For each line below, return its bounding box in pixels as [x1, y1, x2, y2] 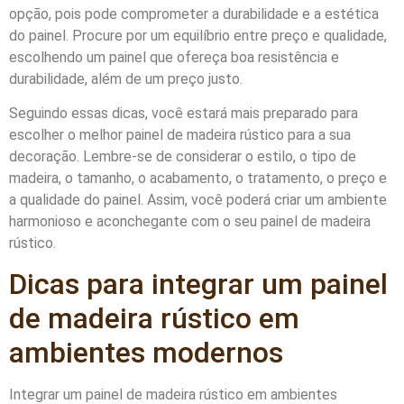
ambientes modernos [9, 335, 283, 371]
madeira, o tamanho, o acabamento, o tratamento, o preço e [9, 169, 387, 187]
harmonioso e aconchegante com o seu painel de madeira [9, 212, 371, 230]
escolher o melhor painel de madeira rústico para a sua [9, 125, 351, 143]
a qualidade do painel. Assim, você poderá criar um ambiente [9, 190, 387, 208]
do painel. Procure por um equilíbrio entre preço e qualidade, [9, 26, 387, 44]
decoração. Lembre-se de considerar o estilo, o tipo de [9, 147, 356, 165]
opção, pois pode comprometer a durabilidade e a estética [9, 5, 379, 23]
